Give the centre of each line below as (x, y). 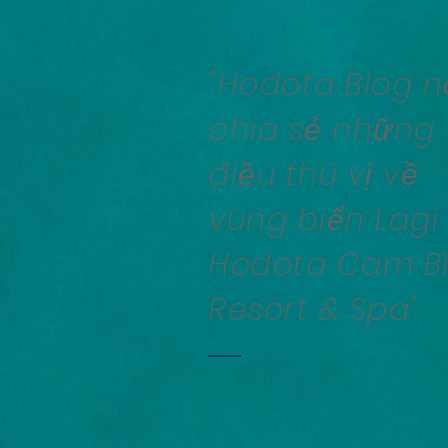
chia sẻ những (322, 130)
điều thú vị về (314, 175)
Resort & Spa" (314, 310)
